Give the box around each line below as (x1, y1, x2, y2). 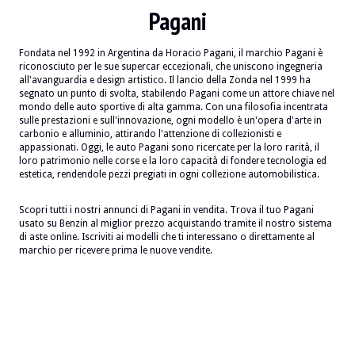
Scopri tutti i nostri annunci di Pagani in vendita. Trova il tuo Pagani (19, 204, 314, 216)
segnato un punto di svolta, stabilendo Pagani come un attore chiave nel (19, 88, 334, 99)
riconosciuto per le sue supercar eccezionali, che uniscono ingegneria (19, 61, 323, 72)
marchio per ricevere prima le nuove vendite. (19, 245, 212, 256)
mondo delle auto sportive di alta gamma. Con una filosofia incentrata (19, 101, 328, 113)
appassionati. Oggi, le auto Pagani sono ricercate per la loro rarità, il (19, 142, 319, 153)
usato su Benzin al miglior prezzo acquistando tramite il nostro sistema (19, 218, 332, 229)
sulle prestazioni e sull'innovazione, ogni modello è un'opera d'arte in (19, 115, 322, 126)
